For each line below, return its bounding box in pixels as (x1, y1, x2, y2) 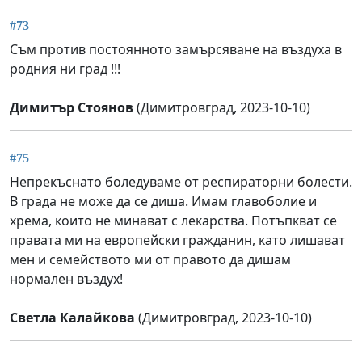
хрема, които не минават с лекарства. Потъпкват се (10, 211, 337, 229)
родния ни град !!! (10, 60, 120, 78)
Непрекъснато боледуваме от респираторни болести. (10, 172, 352, 191)
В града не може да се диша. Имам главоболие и (10, 192, 317, 210)
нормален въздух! (10, 269, 123, 288)
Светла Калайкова (10, 308, 135, 326)
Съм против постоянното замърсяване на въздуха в (10, 40, 342, 59)
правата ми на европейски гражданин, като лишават (10, 230, 345, 249)
